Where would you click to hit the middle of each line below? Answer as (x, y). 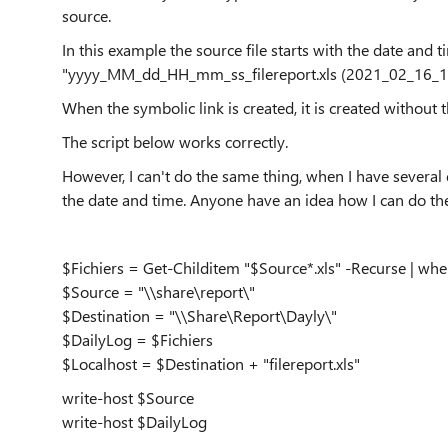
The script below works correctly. (175, 141)
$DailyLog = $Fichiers (137, 339)
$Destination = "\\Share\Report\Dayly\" (199, 315)
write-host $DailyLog (134, 421)
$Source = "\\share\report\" (158, 291)
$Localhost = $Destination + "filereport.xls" (211, 363)
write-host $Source (128, 397)
